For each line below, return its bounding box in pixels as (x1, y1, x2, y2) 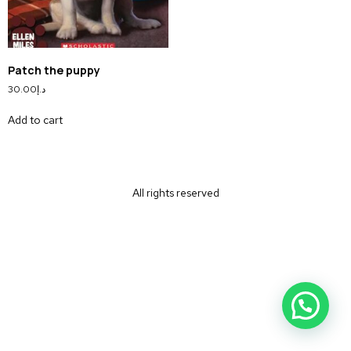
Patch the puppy (8, 62, 100, 78)
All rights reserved (132, 185, 219, 200)
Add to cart (8, 112, 63, 127)
